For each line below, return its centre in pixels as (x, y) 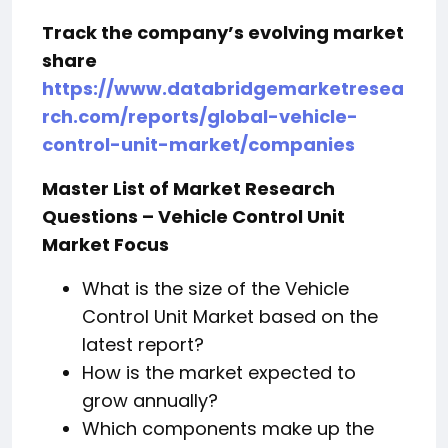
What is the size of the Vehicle (215, 288)
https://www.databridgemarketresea (223, 88)
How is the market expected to (219, 372)
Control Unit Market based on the (230, 316)
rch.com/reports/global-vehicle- (200, 116)
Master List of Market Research (188, 188)
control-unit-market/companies (198, 144)
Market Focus (105, 244)
